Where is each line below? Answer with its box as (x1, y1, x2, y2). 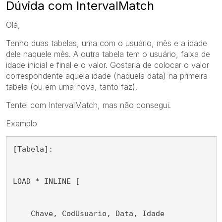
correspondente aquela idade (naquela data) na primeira (6, 70, 208, 81)
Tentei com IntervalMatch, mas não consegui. (6, 100, 171, 110)
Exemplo (6, 118, 37, 128)
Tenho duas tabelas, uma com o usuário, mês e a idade (6, 38, 207, 48)
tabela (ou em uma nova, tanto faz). (6, 81, 137, 92)
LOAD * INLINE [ (13, 176, 80, 186)
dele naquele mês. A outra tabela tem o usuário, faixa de (6, 49, 210, 59)
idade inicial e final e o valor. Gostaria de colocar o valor (6, 59, 209, 70)
